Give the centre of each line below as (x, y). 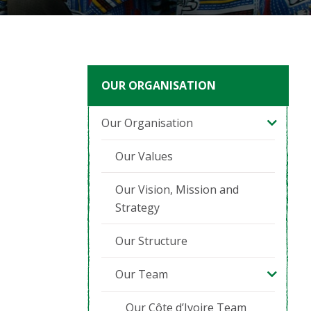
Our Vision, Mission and (177, 190)
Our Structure (151, 241)
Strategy (137, 208)
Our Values (144, 156)
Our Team (142, 274)
